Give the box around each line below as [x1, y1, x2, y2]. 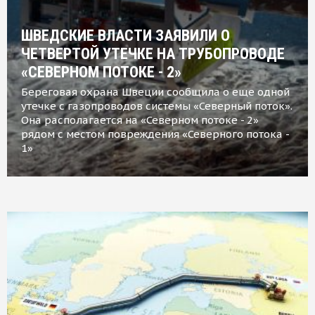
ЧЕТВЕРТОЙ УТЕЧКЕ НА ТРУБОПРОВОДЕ [21, 45, 285, 63]
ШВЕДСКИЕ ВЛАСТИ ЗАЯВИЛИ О [21, 27, 230, 45]
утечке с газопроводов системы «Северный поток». [21, 99, 292, 113]
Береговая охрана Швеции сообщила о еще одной [21, 85, 290, 99]
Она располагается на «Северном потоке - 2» [21, 113, 259, 127]
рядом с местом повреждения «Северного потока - [21, 127, 289, 141]
